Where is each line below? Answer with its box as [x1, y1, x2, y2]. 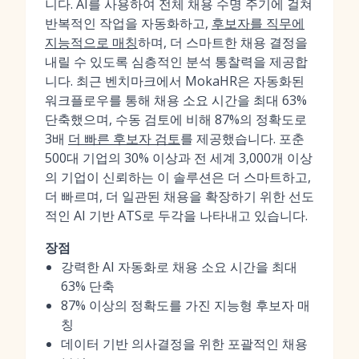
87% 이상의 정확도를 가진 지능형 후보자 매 [61, 296, 310, 314]
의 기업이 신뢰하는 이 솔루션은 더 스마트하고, [45, 168, 311, 186]
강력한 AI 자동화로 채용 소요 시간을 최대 [61, 258, 297, 276]
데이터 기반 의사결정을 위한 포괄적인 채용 [61, 335, 308, 353]
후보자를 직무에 [212, 14, 305, 32]
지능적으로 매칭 [45, 34, 138, 51]
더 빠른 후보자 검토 [68, 130, 180, 147]
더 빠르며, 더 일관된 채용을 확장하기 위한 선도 [45, 188, 314, 205]
